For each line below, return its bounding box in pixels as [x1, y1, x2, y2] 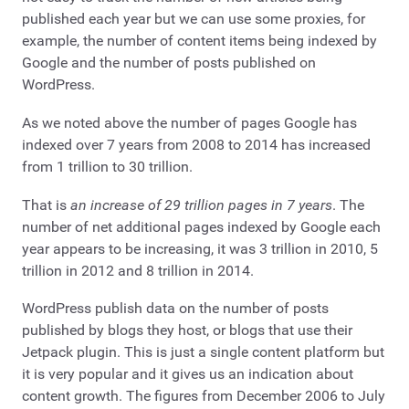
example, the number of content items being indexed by [22, 32, 377, 50]
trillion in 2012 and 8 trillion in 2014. [22, 261, 254, 279]
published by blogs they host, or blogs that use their [22, 321, 352, 340]
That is [22, 195, 70, 214]
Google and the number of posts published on [22, 54, 316, 72]
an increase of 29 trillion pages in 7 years [70, 195, 332, 214]
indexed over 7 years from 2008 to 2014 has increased [22, 135, 371, 153]
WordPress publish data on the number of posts [22, 299, 329, 318]
